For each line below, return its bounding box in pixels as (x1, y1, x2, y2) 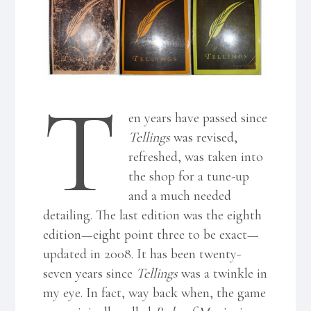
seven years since (43, 264, 137, 282)
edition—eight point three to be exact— (43, 226, 260, 243)
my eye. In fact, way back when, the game (43, 284, 267, 301)
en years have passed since (128, 109, 268, 126)
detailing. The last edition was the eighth (43, 206, 262, 224)
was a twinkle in (178, 264, 268, 282)
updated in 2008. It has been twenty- (43, 245, 242, 262)
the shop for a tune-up (128, 167, 250, 185)
